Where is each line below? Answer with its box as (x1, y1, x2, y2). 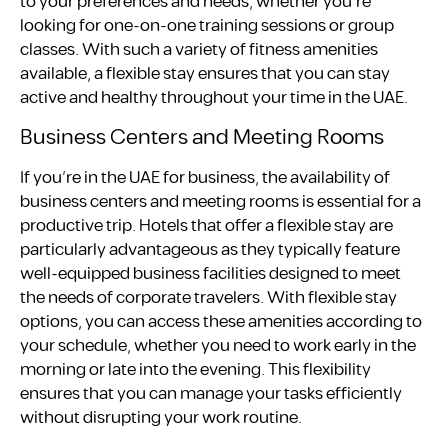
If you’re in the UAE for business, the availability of (20, 164, 390, 191)
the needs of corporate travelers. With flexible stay (20, 284, 397, 311)
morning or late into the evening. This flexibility (20, 356, 371, 383)
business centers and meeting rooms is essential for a (20, 188, 421, 215)
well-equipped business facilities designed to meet (20, 260, 401, 287)
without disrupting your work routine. (20, 404, 302, 431)
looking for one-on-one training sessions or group (20, 12, 394, 39)
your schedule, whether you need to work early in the (20, 332, 416, 359)
